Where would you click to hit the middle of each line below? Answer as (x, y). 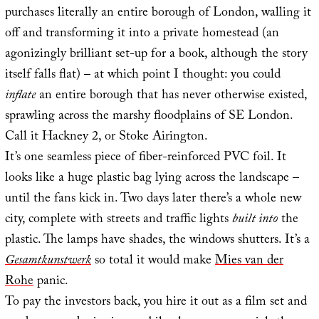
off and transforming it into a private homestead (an (142, 34)
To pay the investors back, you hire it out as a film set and (156, 303)
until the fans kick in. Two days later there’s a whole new (153, 199)
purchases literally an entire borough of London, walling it (158, 14)
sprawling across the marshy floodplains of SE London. (149, 117)
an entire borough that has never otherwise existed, (171, 96)
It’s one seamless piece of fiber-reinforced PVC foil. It (145, 158)
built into (255, 220)
